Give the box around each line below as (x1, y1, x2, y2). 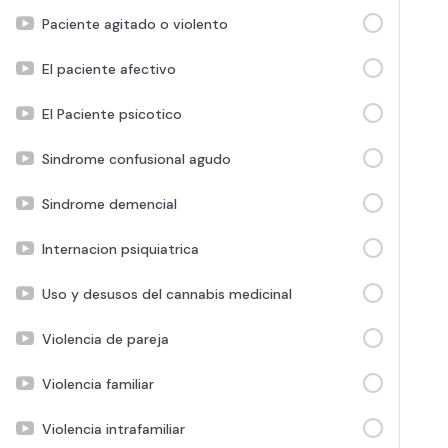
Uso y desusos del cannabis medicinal (42, 284, 292, 303)
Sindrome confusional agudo (42, 149, 231, 168)
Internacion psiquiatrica (42, 239, 199, 258)
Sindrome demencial (42, 194, 177, 213)
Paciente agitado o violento (42, 14, 228, 33)
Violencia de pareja (42, 329, 169, 348)
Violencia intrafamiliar (42, 419, 185, 438)
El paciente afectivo (42, 59, 176, 78)
